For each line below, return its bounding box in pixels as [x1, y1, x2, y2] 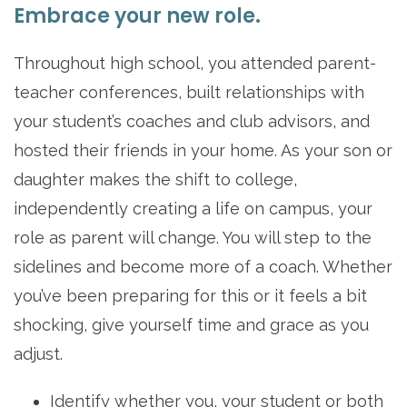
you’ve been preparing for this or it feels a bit [14, 285, 367, 305]
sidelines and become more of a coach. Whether [14, 256, 392, 276]
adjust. [14, 343, 63, 363]
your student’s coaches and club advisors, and [14, 111, 370, 131]
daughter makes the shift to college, [14, 169, 297, 189]
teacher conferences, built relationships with [14, 82, 364, 102]
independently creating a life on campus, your [14, 198, 372, 218]
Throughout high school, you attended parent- [14, 53, 376, 73]
